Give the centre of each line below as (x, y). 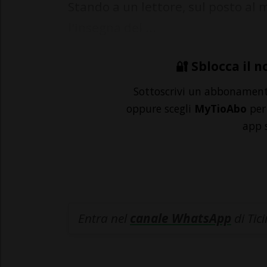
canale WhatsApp (181, 218)
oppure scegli (160, 109)
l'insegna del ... (112, 28)
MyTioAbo (221, 109)
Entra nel (104, 218)
